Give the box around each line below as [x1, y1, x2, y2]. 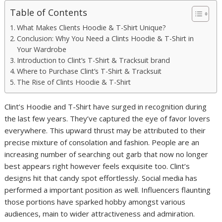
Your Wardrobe [17, 45, 67, 54]
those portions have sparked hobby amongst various [4, 197, 186, 207]
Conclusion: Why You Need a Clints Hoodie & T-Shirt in [17, 34, 194, 43]
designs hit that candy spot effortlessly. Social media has [4, 173, 198, 183]
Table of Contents [10, 6, 88, 18]
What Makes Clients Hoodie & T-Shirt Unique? [17, 23, 166, 32]
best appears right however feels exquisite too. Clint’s [4, 161, 190, 171]
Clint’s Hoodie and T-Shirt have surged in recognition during [4, 102, 207, 111]
